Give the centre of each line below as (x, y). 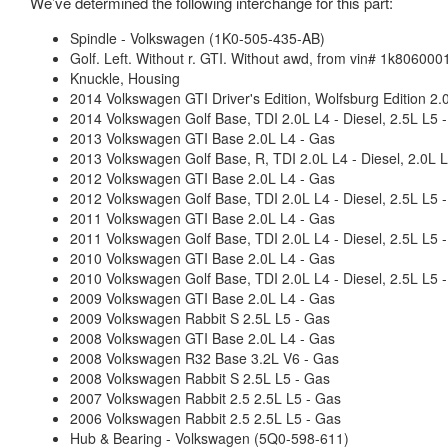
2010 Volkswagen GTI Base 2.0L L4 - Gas (202, 258)
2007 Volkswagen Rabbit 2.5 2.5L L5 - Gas (205, 398)
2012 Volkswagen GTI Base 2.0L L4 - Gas (202, 178)
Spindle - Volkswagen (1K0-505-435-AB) (197, 38)
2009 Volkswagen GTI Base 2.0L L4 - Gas (202, 298)
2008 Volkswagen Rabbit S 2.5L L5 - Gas (200, 378)
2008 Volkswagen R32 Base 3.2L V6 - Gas (204, 358)
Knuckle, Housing (125, 78)
